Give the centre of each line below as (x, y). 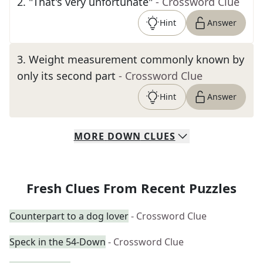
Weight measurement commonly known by (136, 59)
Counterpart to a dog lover (69, 216)
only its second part (66, 76)
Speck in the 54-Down (58, 242)
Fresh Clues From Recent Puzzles (131, 188)
